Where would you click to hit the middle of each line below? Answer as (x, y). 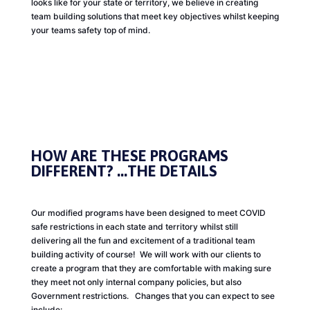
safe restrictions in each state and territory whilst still (134, 226)
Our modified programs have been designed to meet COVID (148, 212)
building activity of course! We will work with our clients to (146, 254)
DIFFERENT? (72, 171)
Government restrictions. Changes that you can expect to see (153, 295)
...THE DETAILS (167, 171)
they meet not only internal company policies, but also (136, 282)
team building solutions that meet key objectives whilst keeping (155, 16)
